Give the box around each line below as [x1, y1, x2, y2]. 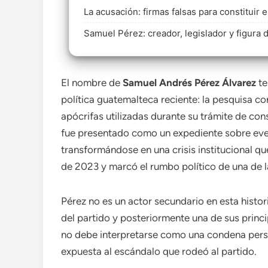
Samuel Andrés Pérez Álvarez [123, 77, 256, 89]
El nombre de [61, 77, 123, 89]
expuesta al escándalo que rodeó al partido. [61, 245, 257, 257]
